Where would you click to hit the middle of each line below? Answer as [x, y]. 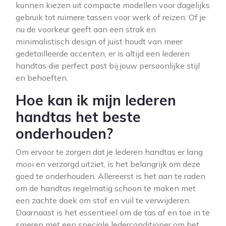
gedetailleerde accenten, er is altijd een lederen [103, 53]
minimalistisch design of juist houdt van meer [99, 41]
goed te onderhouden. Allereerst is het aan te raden [110, 176]
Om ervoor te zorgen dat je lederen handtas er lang [109, 152]
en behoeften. [42, 78]
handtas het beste [78, 117]
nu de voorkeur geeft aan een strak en [86, 29]
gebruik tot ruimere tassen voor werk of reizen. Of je [111, 17]
